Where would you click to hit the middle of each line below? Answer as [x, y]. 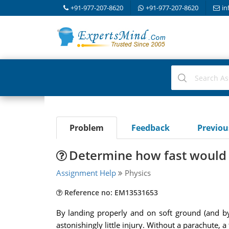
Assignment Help [86, 173]
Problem [86, 128]
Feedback [150, 128]
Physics [136, 173]
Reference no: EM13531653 [110, 192]
